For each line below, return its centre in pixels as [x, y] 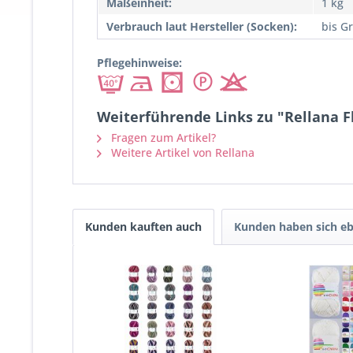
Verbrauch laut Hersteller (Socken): [202, 26]
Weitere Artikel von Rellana [181, 152]
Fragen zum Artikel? [162, 137]
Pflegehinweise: [139, 62]
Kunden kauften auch [143, 226]
